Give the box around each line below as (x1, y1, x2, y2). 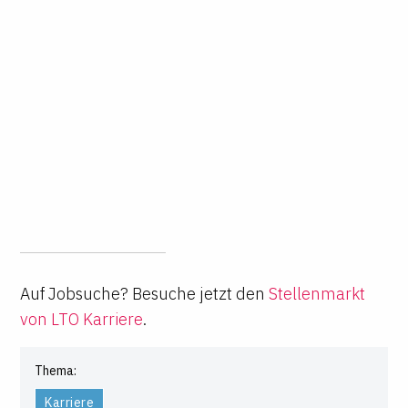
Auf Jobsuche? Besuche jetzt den (20, 282, 266, 304)
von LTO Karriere (20, 308, 144, 330)
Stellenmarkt (269, 282, 366, 304)
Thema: (35, 362, 77, 379)
